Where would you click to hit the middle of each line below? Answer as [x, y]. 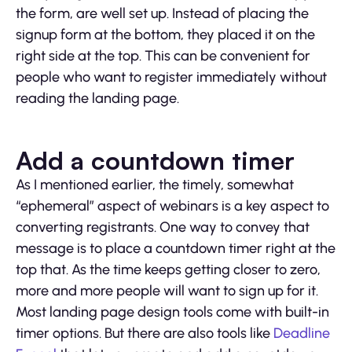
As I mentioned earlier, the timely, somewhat [155, 184]
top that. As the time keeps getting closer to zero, [168, 269]
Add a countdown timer [155, 160]
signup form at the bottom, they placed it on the [165, 34]
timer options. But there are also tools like [145, 333]
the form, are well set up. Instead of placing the [162, 13]
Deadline [302, 333]
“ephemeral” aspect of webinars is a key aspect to [172, 205]
